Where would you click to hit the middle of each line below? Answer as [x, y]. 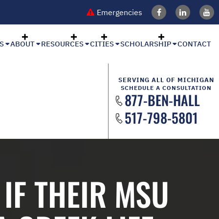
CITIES [102, 44]
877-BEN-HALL [162, 100]
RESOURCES [62, 44]
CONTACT [194, 44]
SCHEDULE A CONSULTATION [166, 88]
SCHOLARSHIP [146, 44]
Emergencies [120, 12]
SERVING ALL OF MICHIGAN [166, 80]
